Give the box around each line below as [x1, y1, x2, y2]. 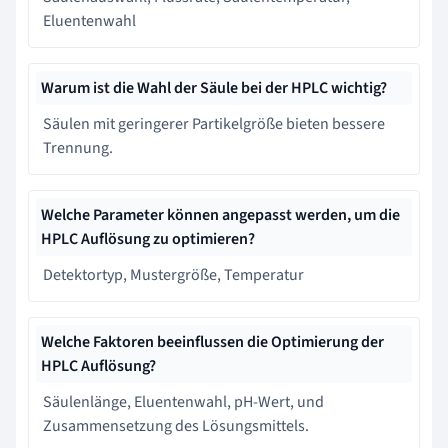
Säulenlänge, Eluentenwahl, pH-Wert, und [43, 390, 324, 413]
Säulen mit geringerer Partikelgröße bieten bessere [43, 112, 385, 135]
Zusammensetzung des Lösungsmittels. [43, 414, 309, 437]
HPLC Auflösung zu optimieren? [41, 227, 255, 250]
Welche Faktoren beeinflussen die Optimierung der [41, 330, 384, 353]
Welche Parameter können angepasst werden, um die [41, 203, 400, 226]
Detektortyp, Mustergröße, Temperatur [43, 263, 304, 286]
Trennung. [43, 136, 113, 159]
